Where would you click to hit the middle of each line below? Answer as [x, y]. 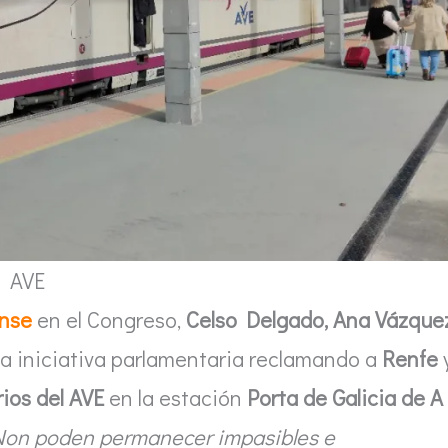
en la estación [175, 397]
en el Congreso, [109, 319]
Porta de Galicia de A [345, 397]
